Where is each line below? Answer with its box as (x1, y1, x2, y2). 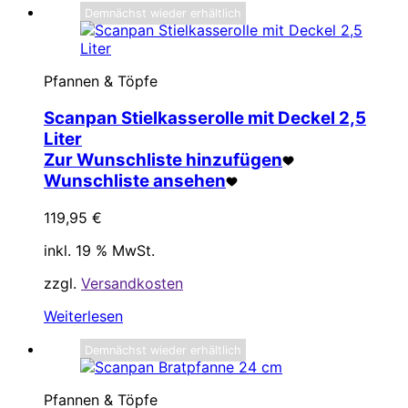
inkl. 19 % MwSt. (44, 240, 155, 260)
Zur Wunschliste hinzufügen (44, 149, 282, 171)
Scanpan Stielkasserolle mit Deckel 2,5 (44, 107, 366, 129)
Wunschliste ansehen (44, 170, 226, 192)
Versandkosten (81, 273, 183, 292)
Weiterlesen (44, 306, 123, 325)
